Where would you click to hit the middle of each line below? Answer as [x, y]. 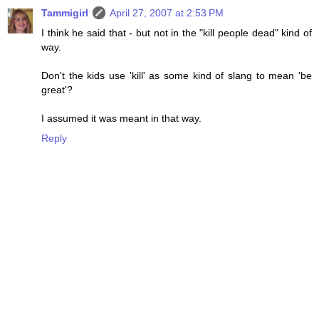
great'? [57, 90]
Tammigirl [65, 13]
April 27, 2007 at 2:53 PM [167, 13]
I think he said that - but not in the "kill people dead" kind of [177, 33]
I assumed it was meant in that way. [121, 119]
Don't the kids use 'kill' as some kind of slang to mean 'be [177, 76]
